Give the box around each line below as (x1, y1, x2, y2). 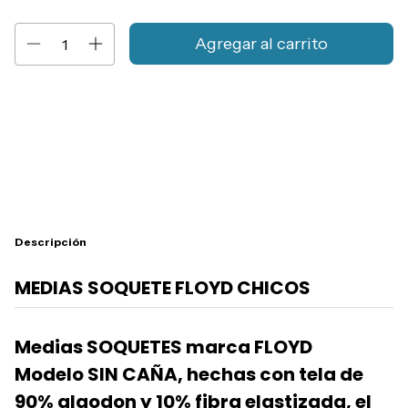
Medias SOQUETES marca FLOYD (15, 334, 312, 361)
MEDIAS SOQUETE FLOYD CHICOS (15, 275, 311, 301)
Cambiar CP (322, 102, 393, 119)
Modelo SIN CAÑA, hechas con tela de (15, 362, 363, 388)
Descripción (15, 235, 87, 250)
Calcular (323, 139, 379, 158)
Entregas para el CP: (15, 102, 135, 119)
